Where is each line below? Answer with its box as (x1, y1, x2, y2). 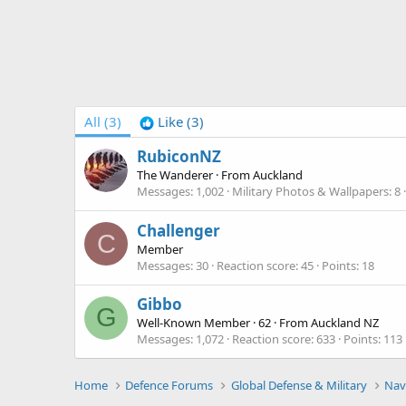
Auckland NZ (311, 314, 379, 331)
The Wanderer (137, 167, 213, 184)
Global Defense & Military (230, 377, 367, 393)
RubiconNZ (137, 146, 221, 168)
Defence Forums (125, 377, 214, 393)
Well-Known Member (137, 314, 250, 331)
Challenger (137, 219, 220, 241)
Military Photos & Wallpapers (232, 183, 389, 200)
